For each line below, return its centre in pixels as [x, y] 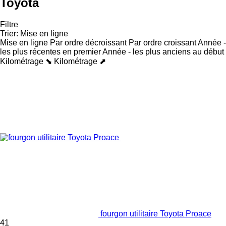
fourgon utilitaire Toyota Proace [156, 213]
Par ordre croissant [162, 42]
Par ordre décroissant [88, 42]
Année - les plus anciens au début [163, 51]
